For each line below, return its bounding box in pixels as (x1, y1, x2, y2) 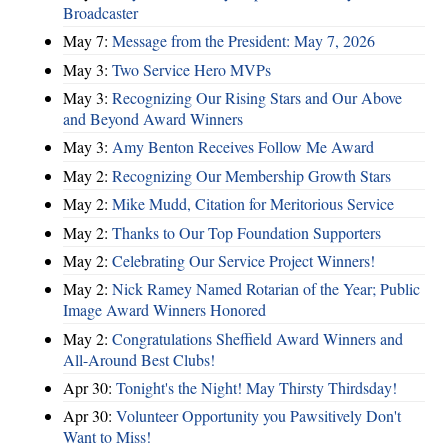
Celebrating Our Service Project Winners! (112, 249, 375, 271)
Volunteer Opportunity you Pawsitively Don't (116, 405, 401, 427)
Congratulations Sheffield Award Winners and (112, 327, 403, 349)
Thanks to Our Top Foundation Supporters (112, 221, 381, 243)
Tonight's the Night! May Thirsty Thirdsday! (116, 377, 397, 399)
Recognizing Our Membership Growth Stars (112, 164, 391, 186)
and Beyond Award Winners (63, 108, 243, 130)
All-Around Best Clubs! (63, 348, 215, 370)
